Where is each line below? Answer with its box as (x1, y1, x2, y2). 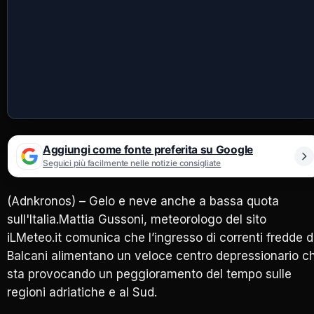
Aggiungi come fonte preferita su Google (43, 143, 253, 157)
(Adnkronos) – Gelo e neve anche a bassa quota (7, 193, 279, 208)
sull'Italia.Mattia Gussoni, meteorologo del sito (7, 212, 266, 226)
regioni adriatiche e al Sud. (7, 285, 157, 299)
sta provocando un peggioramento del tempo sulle (7, 266, 292, 281)
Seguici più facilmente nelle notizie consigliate (43, 158, 221, 169)
